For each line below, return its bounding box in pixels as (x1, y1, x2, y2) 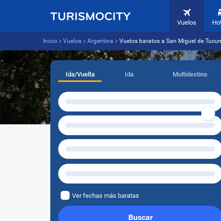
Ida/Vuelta (65, 71, 95, 78)
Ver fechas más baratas (72, 192, 139, 199)
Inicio (43, 37, 57, 44)
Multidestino (172, 71, 207, 78)
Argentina (87, 37, 113, 44)
